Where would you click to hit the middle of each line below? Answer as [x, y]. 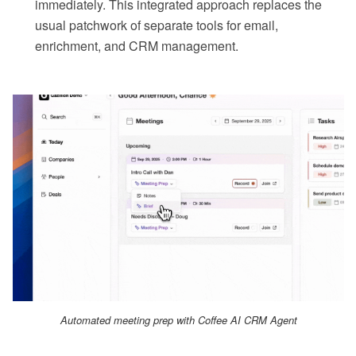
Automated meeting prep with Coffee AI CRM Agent [178, 319]
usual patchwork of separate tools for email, [157, 25]
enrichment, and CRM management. [137, 46]
